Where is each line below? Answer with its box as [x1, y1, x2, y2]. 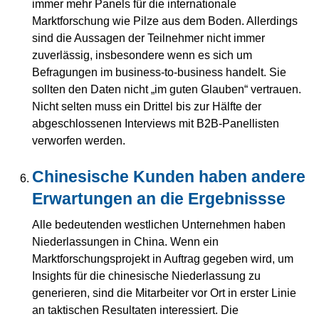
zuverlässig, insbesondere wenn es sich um [32, 48, 252, 62]
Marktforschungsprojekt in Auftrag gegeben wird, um [32, 252, 293, 266]
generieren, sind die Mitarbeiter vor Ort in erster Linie [32, 286, 296, 300]
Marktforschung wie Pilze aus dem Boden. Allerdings [32, 14, 298, 28]
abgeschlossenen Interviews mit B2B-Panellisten [32, 117, 279, 130]
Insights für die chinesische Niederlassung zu [32, 269, 261, 283]
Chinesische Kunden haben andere [32, 167, 305, 187]
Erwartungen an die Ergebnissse [32, 189, 286, 209]
